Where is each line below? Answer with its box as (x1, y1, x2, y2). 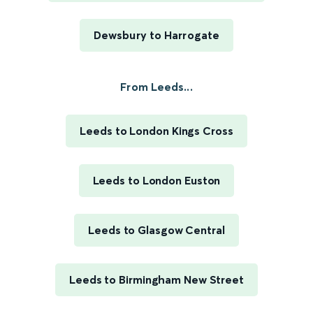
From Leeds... (120, 80, 193, 94)
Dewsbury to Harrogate (93, 28, 220, 43)
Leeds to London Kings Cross (80, 124, 233, 138)
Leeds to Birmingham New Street (69, 272, 244, 287)
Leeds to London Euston (92, 173, 221, 188)
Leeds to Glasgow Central (88, 223, 225, 238)
